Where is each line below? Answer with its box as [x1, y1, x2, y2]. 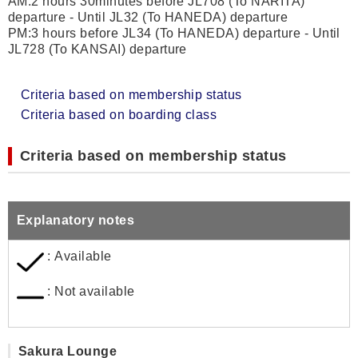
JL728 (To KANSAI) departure [8, 42, 187, 56]
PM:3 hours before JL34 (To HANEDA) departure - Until [8, 26, 340, 40]
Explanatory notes [17, 213, 135, 227]
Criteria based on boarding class [21, 108, 217, 121]
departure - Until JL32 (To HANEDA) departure [8, 10, 288, 24]
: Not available [43, 284, 135, 298]
